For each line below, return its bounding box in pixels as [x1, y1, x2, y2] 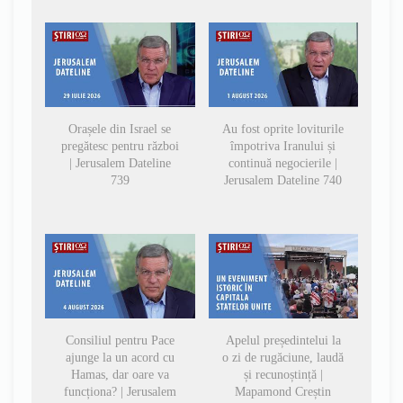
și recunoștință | [243, 367, 323, 381]
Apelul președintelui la [225, 333, 341, 347]
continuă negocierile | [228, 157, 338, 171]
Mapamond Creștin [235, 384, 332, 399]
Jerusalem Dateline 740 [224, 174, 343, 188]
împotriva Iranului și [230, 139, 336, 154]
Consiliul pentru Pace [65, 333, 175, 347]
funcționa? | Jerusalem [63, 384, 176, 399]
